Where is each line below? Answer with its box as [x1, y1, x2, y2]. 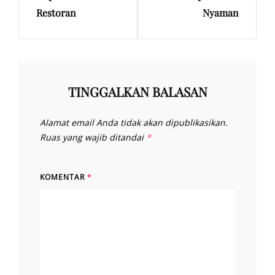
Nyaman [203, 6, 239, 20]
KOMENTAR [40, 172, 87, 183]
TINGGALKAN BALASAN [68, 83, 207, 101]
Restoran [36, 6, 76, 20]
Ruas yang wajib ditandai [40, 131, 146, 144]
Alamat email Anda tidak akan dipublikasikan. [40, 117, 228, 129]
